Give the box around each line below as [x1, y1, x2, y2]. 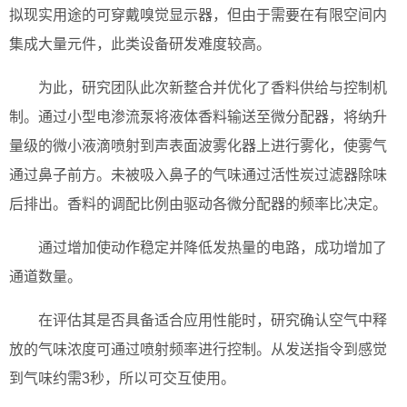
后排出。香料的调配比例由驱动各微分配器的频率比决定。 [9, 195, 387, 212]
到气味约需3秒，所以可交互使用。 [9, 370, 235, 386]
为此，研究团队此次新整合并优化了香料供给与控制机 [38, 79, 387, 95]
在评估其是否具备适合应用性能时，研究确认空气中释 [38, 312, 387, 328]
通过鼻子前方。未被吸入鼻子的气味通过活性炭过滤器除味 [9, 166, 387, 183]
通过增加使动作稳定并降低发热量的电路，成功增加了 [38, 239, 387, 255]
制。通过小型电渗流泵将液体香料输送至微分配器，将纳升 [9, 108, 387, 124]
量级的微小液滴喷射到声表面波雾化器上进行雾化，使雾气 [9, 137, 387, 154]
